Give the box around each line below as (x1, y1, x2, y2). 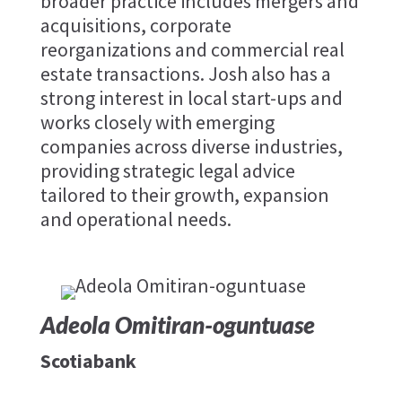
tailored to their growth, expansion (39, 182, 329, 208)
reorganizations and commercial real (39, 37, 345, 63)
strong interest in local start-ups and (39, 85, 343, 111)
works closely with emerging (39, 109, 275, 135)
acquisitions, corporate (39, 13, 232, 39)
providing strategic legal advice (39, 158, 295, 184)
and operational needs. (39, 206, 232, 232)
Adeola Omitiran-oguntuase (39, 310, 315, 340)
